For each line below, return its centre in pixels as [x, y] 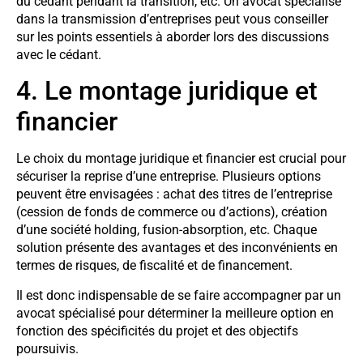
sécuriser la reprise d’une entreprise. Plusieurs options [169, 177]
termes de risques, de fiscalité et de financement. [154, 266]
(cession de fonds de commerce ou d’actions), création [172, 212]
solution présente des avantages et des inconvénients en [177, 248]
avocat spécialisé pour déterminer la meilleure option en [175, 313]
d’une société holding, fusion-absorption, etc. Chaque [167, 230]
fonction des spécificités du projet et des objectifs [157, 331]
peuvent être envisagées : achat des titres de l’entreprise [174, 194]
